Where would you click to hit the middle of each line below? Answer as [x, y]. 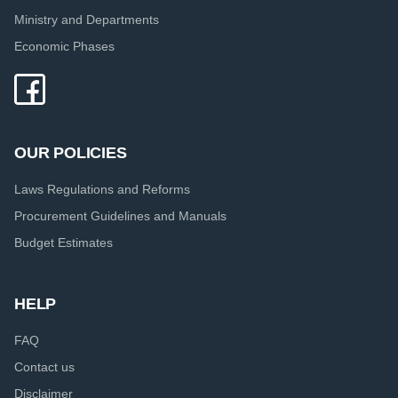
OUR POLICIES [71, 153]
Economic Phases [64, 47]
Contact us [44, 367]
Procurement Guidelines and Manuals [120, 216]
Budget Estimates [64, 243]
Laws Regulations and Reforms [102, 190]
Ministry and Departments [87, 20]
